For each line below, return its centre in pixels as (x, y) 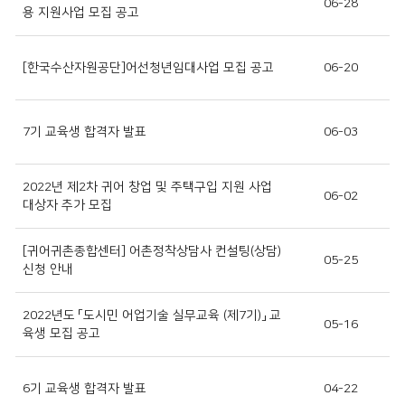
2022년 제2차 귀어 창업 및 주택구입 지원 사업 (147, 187)
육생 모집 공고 (61, 333)
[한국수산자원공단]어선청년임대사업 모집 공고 (148, 67)
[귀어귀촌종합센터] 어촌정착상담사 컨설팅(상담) (152, 251)
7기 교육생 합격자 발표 (85, 132)
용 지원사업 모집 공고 (81, 12)
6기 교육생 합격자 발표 (85, 388)
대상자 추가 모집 (67, 205)
